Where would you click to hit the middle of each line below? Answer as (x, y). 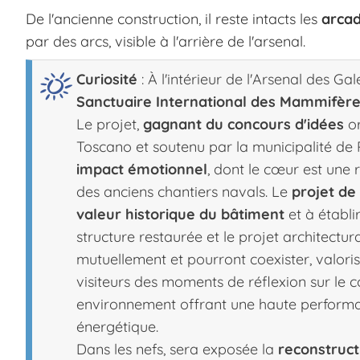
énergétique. (117, 326)
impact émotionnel (142, 169)
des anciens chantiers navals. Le (184, 191)
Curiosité (107, 79)
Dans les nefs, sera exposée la (177, 349)
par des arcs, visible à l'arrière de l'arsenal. (166, 41)
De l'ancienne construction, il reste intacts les (174, 18)
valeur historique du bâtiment (180, 214)
